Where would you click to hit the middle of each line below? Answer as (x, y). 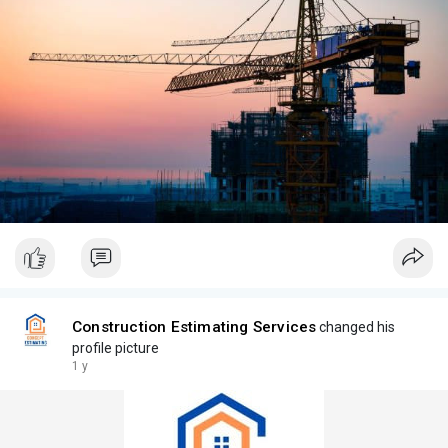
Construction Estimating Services (194, 326)
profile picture (115, 347)
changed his (356, 326)
